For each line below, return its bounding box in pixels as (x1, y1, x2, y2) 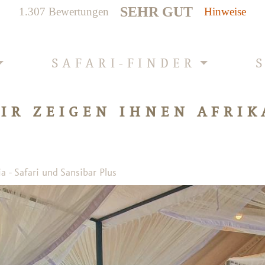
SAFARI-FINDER (51, 56, 196, 72)
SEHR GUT (120, 4, 193, 20)
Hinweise (204, 5, 247, 18)
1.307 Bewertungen (18, 5, 109, 18)
